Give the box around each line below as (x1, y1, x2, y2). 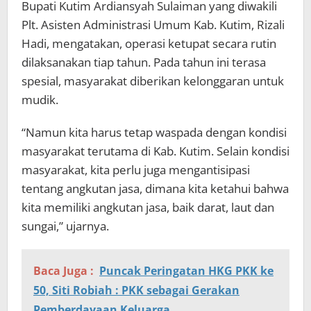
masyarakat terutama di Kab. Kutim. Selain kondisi (22, 142, 289, 159)
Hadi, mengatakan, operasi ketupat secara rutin (22, 35, 276, 51)
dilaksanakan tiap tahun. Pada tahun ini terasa (22, 53, 266, 70)
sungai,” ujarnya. (22, 217, 109, 234)
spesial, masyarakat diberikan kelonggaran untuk (22, 72, 284, 89)
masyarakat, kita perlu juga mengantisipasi (22, 161, 250, 178)
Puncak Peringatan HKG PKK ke (99, 262, 274, 278)
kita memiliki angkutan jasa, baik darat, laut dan (22, 199, 274, 215)
